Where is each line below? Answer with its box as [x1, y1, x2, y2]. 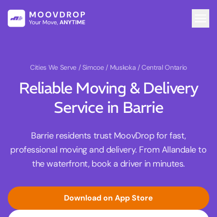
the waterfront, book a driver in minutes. [32, 158, 185, 170]
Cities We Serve [30, 63, 78, 72]
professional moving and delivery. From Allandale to [10, 144, 207, 156]
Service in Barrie [54, 98, 163, 118]
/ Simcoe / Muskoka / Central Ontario [78, 63, 187, 72]
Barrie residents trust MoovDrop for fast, [31, 130, 186, 142]
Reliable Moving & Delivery [19, 78, 198, 98]
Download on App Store [64, 193, 153, 203]
